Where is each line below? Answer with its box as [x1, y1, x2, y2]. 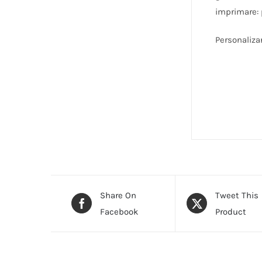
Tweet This [215, 189, 259, 201]
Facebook [100, 206, 139, 217]
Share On [100, 189, 137, 201]
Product [215, 206, 247, 217]
